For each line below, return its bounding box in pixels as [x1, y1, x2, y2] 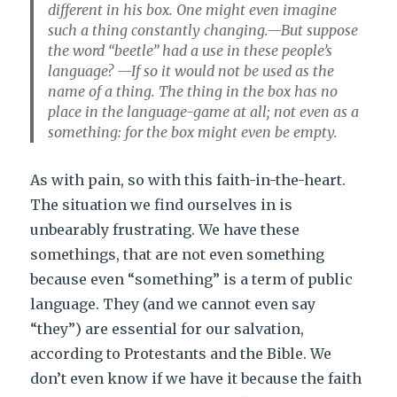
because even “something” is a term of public [30, 270, 354, 288]
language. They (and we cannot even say [30, 295, 316, 313]
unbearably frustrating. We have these [30, 221, 300, 238]
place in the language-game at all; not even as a [48, 103, 360, 121]
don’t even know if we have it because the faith [30, 370, 362, 387]
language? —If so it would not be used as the [48, 62, 335, 80]
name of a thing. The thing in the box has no [48, 82, 339, 100]
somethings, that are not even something [30, 245, 325, 263]
